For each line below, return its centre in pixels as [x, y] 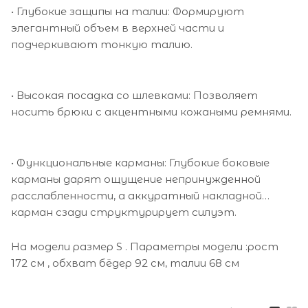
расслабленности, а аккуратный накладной [136, 195]
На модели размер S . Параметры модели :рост [145, 246]
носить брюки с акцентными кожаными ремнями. [151, 111]
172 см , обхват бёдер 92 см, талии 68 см [125, 263]
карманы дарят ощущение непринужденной [136, 179]
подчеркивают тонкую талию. [102, 44]
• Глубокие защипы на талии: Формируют [128, 11]
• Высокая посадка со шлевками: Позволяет [134, 95]
